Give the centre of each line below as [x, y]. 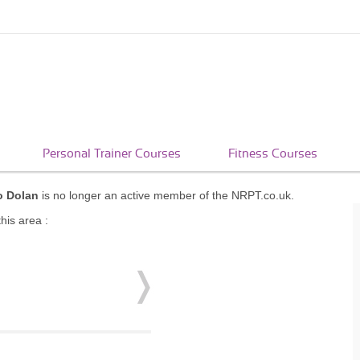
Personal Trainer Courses [112, 154]
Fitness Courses [272, 154]
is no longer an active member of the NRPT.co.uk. [166, 195]
